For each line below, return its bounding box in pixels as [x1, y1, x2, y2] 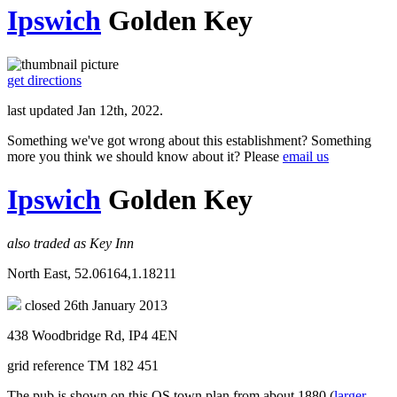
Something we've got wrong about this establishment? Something [7, 132, 371, 148]
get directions [7, 72, 82, 88]
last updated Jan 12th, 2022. [7, 102, 163, 118]
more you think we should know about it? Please [7, 148, 283, 164]
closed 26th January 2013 [21, 297, 167, 313]
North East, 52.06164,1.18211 [7, 265, 176, 281]
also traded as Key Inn [7, 235, 134, 251]
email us [283, 148, 329, 164]
